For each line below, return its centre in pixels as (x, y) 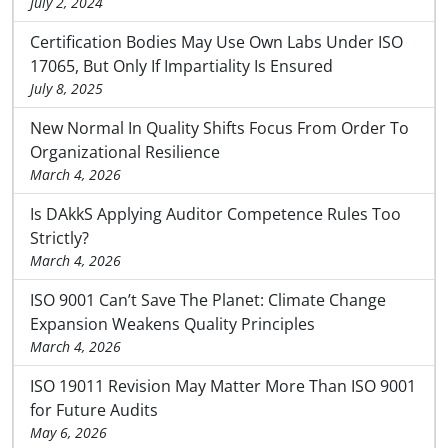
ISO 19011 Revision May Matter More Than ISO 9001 (223, 385)
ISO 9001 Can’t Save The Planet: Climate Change (208, 299)
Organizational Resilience (125, 151)
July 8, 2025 (66, 88)
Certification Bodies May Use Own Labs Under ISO (216, 41)
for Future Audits (94, 409)
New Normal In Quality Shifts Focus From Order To (219, 127)
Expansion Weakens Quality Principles (172, 323)
